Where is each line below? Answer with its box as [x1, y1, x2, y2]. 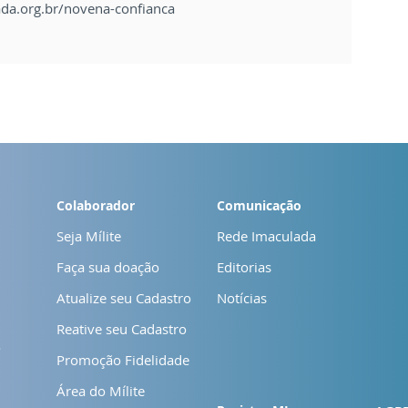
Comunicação [217, 196, 301, 214]
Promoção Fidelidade [56, 350, 189, 369]
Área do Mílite [56, 381, 145, 400]
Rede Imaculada [217, 226, 316, 245]
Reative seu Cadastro [56, 319, 187, 338]
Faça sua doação [56, 257, 159, 276]
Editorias [217, 257, 271, 276]
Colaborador [56, 196, 135, 214]
